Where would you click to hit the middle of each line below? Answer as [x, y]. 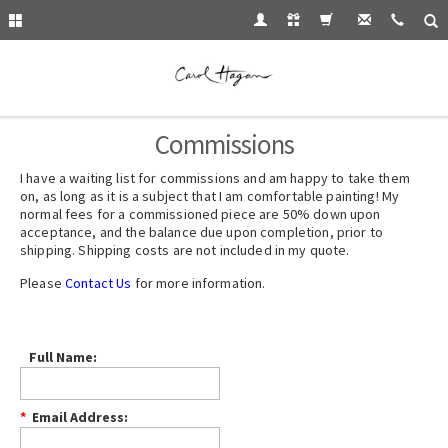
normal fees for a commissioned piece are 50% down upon [200, 214]
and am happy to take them [325, 178]
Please [42, 283]
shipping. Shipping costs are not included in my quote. [185, 250]
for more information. [198, 283]
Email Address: [77, 417]
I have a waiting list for [90, 178]
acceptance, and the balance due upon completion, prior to [201, 232]
